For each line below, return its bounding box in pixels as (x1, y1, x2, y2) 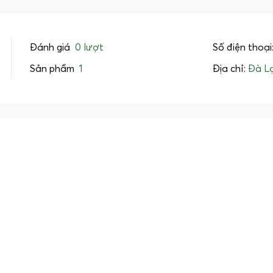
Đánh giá (30, 43, 70, 53)
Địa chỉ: (213, 64, 246, 74)
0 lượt (75, 43, 104, 53)
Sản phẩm (30, 64, 74, 74)
